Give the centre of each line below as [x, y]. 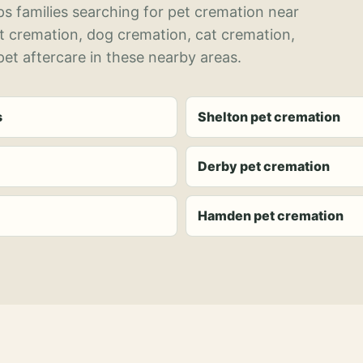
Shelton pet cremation [269, 117]
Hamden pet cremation [271, 216]
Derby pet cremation [264, 166]
